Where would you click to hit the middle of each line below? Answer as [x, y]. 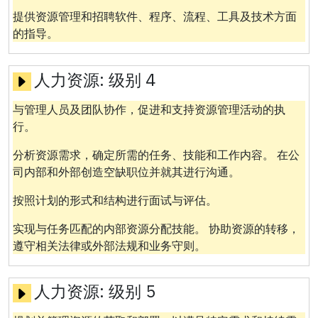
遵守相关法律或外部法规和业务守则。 [109, 245]
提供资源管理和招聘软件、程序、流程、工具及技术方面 [154, 16]
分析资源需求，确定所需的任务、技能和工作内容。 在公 [156, 154]
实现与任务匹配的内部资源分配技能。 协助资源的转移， [156, 228]
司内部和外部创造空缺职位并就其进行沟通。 [126, 171]
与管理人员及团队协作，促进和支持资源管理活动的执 [149, 109]
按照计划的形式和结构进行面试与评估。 [115, 200]
